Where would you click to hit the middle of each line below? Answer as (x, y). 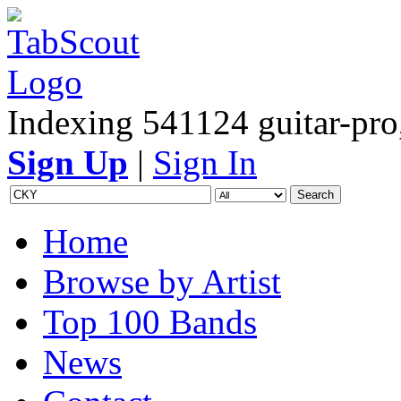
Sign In (205, 162)
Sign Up (68, 162)
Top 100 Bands (150, 322)
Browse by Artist (162, 282)
